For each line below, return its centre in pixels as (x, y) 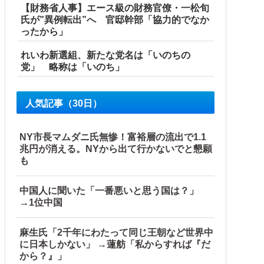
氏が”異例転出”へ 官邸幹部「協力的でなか (115, 20)
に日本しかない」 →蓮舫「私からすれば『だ (115, 245)
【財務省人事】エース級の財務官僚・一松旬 (115, 8)
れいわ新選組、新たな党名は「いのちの (105, 55)
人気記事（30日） (64, 104)
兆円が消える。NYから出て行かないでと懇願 (116, 149)
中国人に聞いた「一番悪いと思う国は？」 (114, 191)
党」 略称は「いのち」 (72, 67)
